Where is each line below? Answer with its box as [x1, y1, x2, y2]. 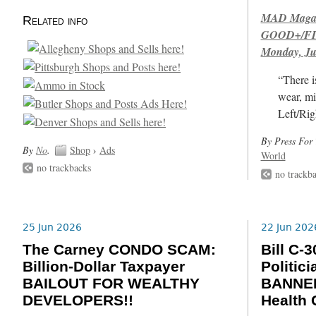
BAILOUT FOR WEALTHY [23, 275, 200, 293]
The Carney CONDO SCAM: [23, 241, 217, 259]
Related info [23, 13, 88, 28]
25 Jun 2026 [23, 221, 83, 233]
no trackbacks [37, 161, 92, 175]
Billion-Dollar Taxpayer [23, 258, 186, 276]
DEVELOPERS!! [23, 292, 134, 310]
